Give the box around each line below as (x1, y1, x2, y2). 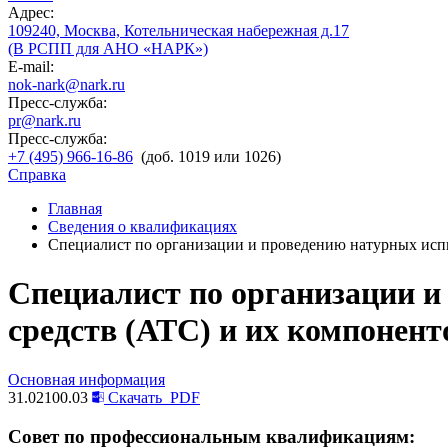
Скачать (104, 388, 166, 406)
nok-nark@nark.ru (8, 76, 125, 93)
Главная (48, 200, 102, 217)
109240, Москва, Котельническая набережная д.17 (8, 22, 349, 39)
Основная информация (8, 370, 165, 388)
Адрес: (8, 4, 54, 21)
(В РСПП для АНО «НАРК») (8, 40, 208, 57)
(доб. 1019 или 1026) (141, 148, 281, 165)
